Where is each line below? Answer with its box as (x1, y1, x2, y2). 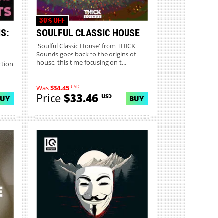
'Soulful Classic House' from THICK (36, 41, 136, 50)
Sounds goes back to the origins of (36, 50, 136, 58)
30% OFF (39, 16, 65, 25)
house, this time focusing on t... (36, 58, 127, 67)
